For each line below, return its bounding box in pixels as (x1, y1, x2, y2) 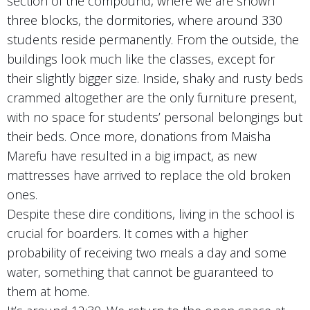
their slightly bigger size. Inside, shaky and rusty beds (7, 69, 303, 86)
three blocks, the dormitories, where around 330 (7, 11, 282, 28)
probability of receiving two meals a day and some (7, 244, 286, 261)
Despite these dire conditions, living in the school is (7, 205, 295, 222)
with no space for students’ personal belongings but (7, 108, 302, 125)
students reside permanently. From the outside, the (7, 30, 299, 48)
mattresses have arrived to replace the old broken (7, 166, 291, 183)
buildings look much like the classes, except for (7, 50, 275, 67)
